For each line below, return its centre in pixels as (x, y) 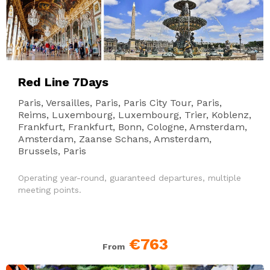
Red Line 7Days (63, 82)
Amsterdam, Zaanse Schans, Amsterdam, (115, 139)
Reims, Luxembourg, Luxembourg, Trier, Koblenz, (135, 115)
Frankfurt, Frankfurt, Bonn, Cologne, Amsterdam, (133, 127)
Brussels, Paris (52, 151)
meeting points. (50, 190)
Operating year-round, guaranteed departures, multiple (130, 178)
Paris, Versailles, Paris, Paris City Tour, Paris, (120, 103)
